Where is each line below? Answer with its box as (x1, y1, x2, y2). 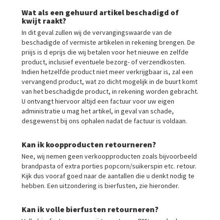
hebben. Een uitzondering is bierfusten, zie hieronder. (22, 181, 179, 190)
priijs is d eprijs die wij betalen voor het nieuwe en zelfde (22, 48, 189, 56)
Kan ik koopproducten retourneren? (22, 139, 156, 149)
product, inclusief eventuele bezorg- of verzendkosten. (22, 57, 186, 66)
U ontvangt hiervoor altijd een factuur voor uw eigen (22, 97, 174, 106)
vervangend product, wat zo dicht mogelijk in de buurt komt (22, 77, 197, 86)
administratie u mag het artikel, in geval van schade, (22, 107, 174, 115)
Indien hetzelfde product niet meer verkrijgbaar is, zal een (22, 67, 193, 76)
